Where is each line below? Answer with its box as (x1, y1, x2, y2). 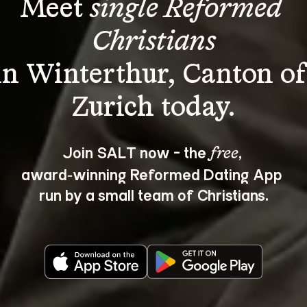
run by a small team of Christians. (38, 184, 269, 204)
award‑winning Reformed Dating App (21, 164, 286, 184)
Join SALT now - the (62, 142, 210, 162)
